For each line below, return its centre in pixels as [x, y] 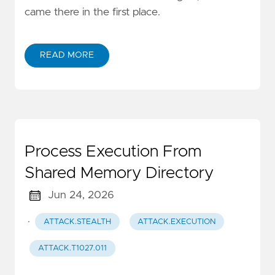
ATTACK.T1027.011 [72, 249]
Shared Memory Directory [119, 173]
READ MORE [67, 56]
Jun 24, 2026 [81, 196]
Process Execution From [113, 152]
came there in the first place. [92, 12]
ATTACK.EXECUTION [177, 222]
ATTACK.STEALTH [77, 222]
